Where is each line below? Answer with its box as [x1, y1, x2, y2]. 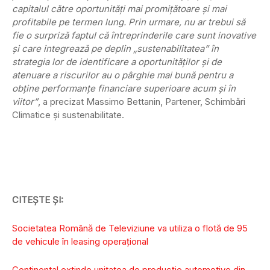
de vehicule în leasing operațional [12, 236, 148, 248]
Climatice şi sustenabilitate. [12, 109, 124, 121]
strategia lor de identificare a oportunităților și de [12, 56, 222, 68]
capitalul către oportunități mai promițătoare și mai [12, 3, 227, 15]
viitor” [12, 96, 38, 108]
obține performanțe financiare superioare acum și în [12, 83, 236, 95]
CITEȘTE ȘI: [12, 194, 63, 206]
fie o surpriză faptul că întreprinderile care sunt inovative [12, 30, 256, 42]
